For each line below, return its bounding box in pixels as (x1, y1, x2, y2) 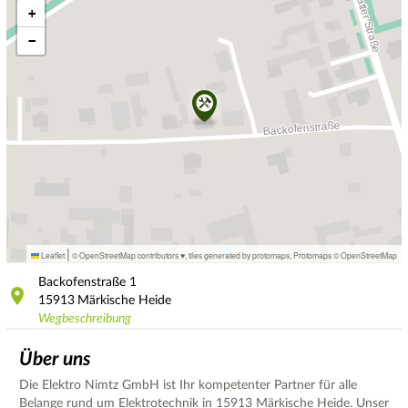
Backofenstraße (38, 275, 126, 289)
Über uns (19, 349, 91, 369)
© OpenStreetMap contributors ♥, (70, 250, 189, 261)
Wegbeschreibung (38, 311, 131, 325)
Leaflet (39, 250, 65, 261)
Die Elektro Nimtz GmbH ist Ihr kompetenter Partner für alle (19, 378, 357, 392)
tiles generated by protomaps (189, 250, 290, 261)
